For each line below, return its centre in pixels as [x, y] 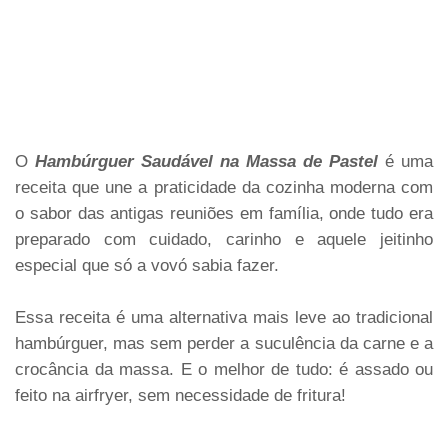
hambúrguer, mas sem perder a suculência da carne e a [224, 343]
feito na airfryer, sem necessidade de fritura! [180, 395]
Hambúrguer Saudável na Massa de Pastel [206, 161]
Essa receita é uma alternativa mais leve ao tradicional [224, 317]
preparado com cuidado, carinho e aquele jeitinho [224, 239]
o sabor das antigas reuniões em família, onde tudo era [224, 213]
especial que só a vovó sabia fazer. [147, 265]
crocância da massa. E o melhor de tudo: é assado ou [224, 369]
